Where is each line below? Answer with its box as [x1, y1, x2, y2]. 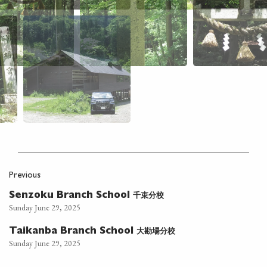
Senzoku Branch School [9, 191, 133, 201]
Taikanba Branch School [9, 226, 136, 237]
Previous [9, 171, 41, 181]
